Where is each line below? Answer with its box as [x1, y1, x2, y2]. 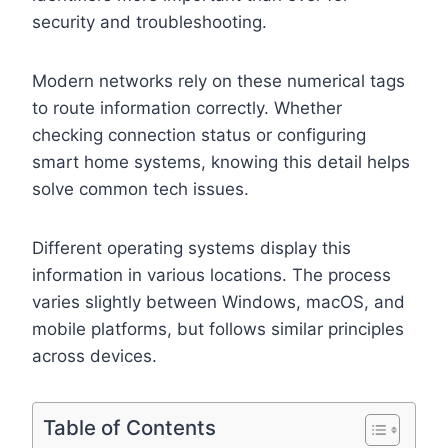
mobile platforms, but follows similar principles [32, 318, 404, 339]
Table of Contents [43, 414, 216, 440]
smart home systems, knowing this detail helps [32, 151, 410, 172]
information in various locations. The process [32, 264, 391, 285]
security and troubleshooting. [32, 11, 267, 32]
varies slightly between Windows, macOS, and [32, 291, 405, 312]
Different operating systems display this [32, 237, 351, 258]
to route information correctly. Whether [32, 97, 342, 118]
